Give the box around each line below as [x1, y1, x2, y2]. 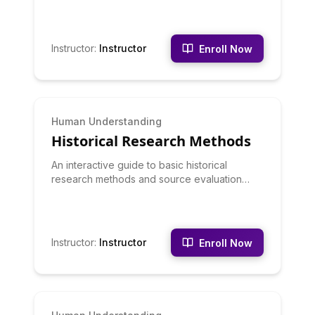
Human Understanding [51, 115, 162, 127]
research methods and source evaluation [51, 173, 242, 185]
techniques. [51, 187, 105, 199]
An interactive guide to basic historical [51, 159, 227, 171]
